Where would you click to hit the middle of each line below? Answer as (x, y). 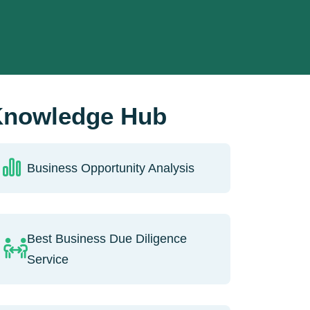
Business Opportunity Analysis (110, 168)
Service (47, 259)
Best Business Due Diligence (107, 238)
